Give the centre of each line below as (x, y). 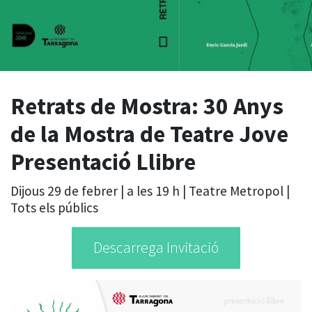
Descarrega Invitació (156, 248)
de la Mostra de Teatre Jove (149, 134)
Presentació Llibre (103, 162)
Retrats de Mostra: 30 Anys (147, 106)
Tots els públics (54, 207)
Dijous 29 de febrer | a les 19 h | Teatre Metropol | (150, 190)
